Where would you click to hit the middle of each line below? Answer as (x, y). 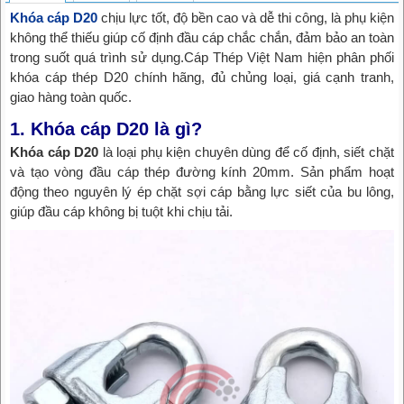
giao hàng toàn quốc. (71, 97)
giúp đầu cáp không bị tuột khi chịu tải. (121, 212)
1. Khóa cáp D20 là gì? (106, 129)
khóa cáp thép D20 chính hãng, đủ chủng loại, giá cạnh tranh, (202, 78)
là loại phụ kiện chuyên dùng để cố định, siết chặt (247, 152)
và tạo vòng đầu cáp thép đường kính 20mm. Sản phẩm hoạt (202, 172)
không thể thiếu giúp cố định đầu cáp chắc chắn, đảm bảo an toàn (202, 38)
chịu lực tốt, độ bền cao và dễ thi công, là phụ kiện (246, 18)
